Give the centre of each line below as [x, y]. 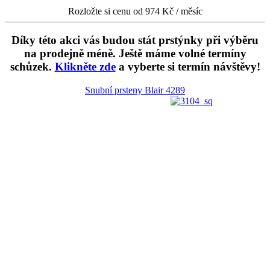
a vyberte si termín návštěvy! [188, 67]
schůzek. [32, 67]
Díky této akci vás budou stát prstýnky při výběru [135, 40]
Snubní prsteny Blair [125, 90]
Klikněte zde [85, 67]
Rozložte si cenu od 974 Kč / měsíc [135, 11]
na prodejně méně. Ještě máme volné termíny [135, 54]
